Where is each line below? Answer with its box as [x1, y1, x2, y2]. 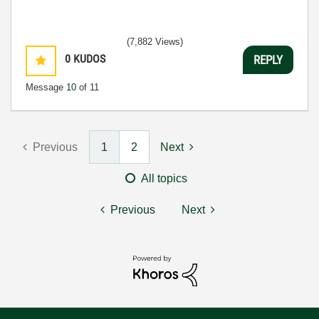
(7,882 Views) [127, 36, 183, 47]
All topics [141, 172, 187, 184]
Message [26, 82, 66, 93]
